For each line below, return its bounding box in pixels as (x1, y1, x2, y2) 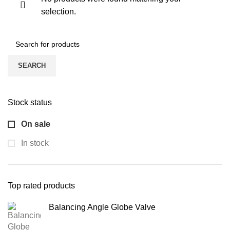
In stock (19, 139, 49, 148)
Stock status (8, 98, 52, 107)
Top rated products (8, 181, 75, 190)
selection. (41, 7, 76, 16)
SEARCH (18, 62, 46, 70)
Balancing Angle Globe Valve (49, 203, 156, 212)
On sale (19, 120, 50, 129)
